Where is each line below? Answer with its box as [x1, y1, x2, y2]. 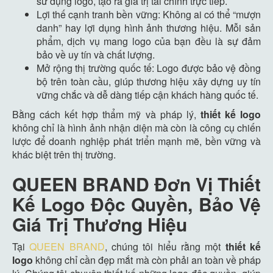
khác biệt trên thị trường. [12, 147, 116, 161]
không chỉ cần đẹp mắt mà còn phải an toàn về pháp [33, 252, 261, 267]
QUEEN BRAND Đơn [12, 170, 191, 197]
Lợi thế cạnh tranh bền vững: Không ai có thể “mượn [37, 7, 261, 21]
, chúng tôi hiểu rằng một [104, 239, 225, 253]
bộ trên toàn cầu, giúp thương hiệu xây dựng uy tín [37, 74, 261, 88]
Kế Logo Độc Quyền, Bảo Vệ [12, 190, 261, 217]
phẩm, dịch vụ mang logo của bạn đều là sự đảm [37, 34, 261, 48]
